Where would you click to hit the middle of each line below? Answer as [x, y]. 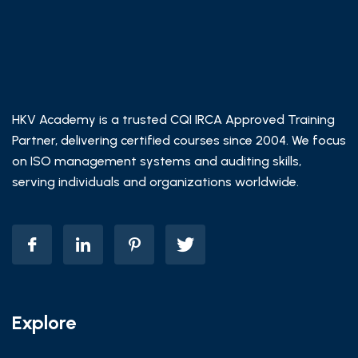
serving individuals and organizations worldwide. [155, 182]
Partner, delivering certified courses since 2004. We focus [179, 141]
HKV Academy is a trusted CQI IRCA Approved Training [173, 120]
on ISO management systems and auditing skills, [157, 161]
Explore [44, 323]
